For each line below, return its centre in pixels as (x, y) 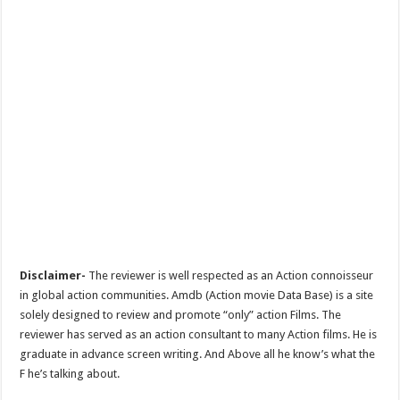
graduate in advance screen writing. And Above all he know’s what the (198, 354)
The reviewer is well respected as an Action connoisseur (230, 275)
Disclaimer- (53, 275)
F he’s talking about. (70, 373)
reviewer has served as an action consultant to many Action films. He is (199, 334)
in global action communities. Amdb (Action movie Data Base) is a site (197, 295)
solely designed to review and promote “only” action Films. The (181, 314)
